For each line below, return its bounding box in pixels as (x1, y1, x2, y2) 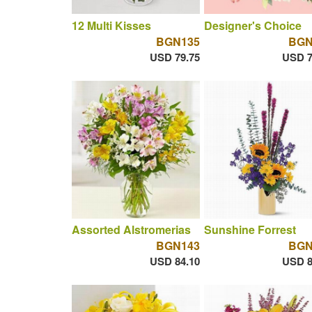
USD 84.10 (149, 253, 200, 270)
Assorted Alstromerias (71, 221, 191, 238)
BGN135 (155, 33, 200, 49)
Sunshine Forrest (203, 221, 296, 238)
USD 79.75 (149, 49, 200, 65)
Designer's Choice (203, 17, 302, 33)
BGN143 (155, 237, 200, 254)
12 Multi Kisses (71, 17, 151, 33)
